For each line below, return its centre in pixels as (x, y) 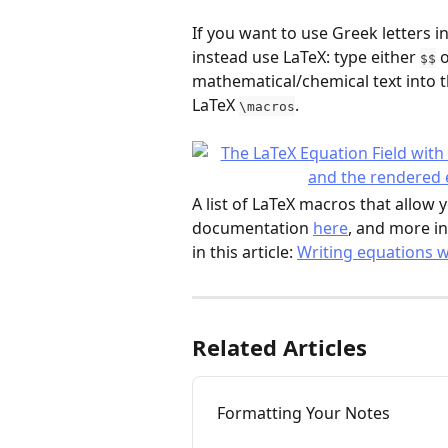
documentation (252, 228)
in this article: (244, 252)
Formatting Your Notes (303, 413)
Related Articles (279, 347)
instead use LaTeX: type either (306, 56)
